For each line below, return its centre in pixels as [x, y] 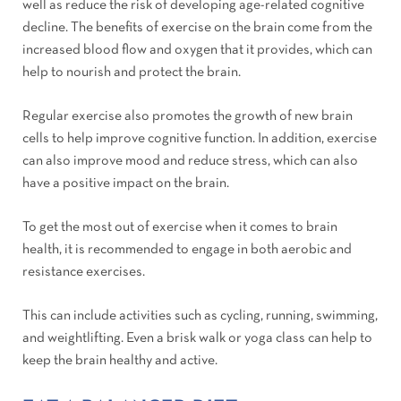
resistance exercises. [84, 273]
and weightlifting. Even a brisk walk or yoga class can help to [197, 339]
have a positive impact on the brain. [126, 184]
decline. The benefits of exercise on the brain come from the [197, 28]
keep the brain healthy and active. [120, 361]
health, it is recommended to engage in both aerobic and [187, 250]
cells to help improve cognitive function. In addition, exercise [200, 139]
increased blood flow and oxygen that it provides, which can [197, 51]
